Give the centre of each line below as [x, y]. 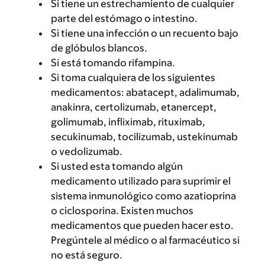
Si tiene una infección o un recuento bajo [145, 33]
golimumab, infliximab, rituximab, [128, 122]
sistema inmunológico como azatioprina [143, 196]
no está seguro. [87, 255]
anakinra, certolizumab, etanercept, [134, 107]
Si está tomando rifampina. [113, 63]
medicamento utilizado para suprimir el [141, 181]
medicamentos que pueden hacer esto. [142, 225]
